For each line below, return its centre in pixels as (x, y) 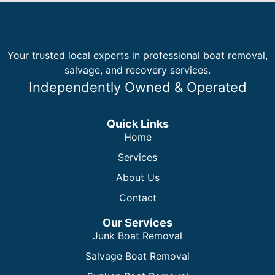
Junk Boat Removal (137, 236)
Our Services (137, 223)
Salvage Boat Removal (137, 256)
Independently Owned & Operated (137, 87)
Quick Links (137, 124)
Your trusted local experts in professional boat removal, (137, 55)
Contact (137, 198)
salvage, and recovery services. (137, 70)
